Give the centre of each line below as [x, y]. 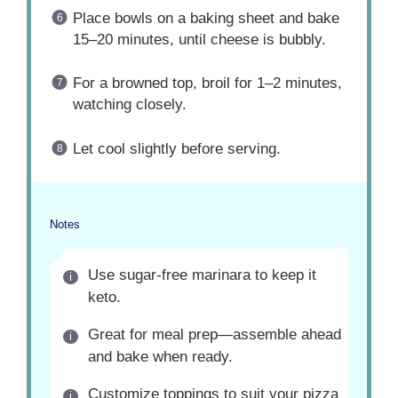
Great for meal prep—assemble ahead [214, 334]
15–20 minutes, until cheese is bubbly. [199, 39]
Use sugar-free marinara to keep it [202, 275]
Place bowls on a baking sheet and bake [206, 18]
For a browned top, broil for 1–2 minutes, [207, 83]
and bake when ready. [160, 356]
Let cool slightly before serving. [176, 148]
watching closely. [129, 104]
